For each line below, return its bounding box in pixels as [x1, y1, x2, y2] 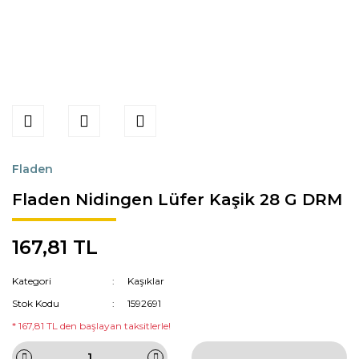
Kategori [12, 275, 51, 287]
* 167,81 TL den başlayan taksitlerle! [12, 320, 171, 332]
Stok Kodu [12, 297, 59, 309]
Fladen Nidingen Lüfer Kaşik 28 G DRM [12, 190, 342, 209]
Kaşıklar [127, 275, 165, 287]
